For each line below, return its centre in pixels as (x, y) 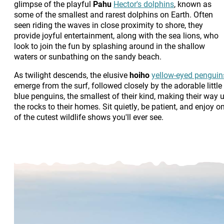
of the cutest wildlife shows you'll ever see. (89, 116)
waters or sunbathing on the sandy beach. (88, 56)
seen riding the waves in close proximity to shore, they (108, 24)
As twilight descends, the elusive (72, 74)
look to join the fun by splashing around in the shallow (109, 45)
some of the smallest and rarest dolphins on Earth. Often (113, 14)
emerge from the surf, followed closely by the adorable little (118, 85)
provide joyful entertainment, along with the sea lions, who (116, 35)
